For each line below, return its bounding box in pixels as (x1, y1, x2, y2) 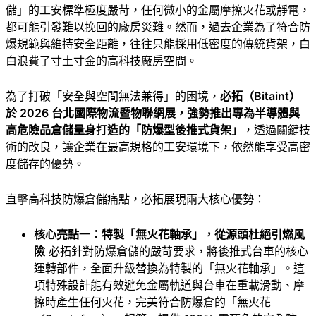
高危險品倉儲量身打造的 (6, 122, 130, 137)
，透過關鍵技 (243, 122, 310, 137)
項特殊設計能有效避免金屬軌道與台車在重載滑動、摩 (34, 277, 305, 292)
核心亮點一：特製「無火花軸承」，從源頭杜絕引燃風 (34, 226, 305, 241)
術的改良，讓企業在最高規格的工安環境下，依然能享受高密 (6, 139, 310, 154)
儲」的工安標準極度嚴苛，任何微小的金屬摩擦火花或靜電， (6, 2, 310, 17)
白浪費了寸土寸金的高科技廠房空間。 (6, 53, 197, 68)
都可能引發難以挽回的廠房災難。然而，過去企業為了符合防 (6, 19, 310, 34)
